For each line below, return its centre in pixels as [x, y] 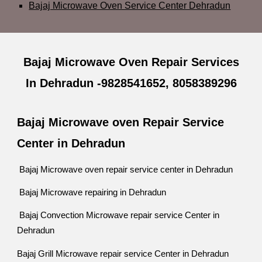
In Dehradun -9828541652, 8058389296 [131, 83]
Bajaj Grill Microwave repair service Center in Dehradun [123, 254]
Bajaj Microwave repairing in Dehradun [94, 192]
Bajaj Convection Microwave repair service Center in [118, 216]
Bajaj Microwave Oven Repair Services [131, 62]
